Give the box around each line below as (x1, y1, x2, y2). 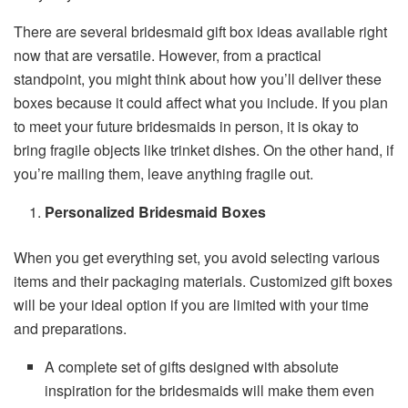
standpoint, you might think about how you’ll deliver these (14, 67, 382, 89)
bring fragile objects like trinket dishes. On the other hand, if (14, 138, 393, 160)
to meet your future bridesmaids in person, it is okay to (14, 115, 359, 137)
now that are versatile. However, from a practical (14, 44, 321, 66)
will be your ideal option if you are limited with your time (14, 293, 369, 315)
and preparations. (14, 317, 130, 339)
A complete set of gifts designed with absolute (45, 355, 340, 377)
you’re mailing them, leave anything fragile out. (14, 162, 313, 184)
